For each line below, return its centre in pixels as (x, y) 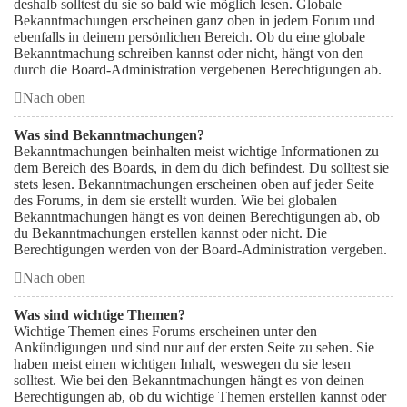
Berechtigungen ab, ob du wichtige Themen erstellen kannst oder (200, 397)
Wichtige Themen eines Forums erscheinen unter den (165, 331)
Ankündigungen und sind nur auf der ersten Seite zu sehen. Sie (194, 347)
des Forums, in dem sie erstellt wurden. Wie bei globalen (175, 200)
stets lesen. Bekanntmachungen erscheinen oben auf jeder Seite (194, 184)
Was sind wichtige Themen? (99, 315)
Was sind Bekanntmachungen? (109, 135)
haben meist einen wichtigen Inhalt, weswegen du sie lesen (182, 364)
